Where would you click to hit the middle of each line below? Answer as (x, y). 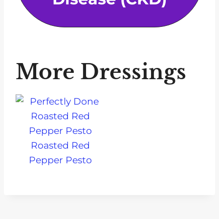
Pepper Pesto (61, 160)
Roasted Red (61, 145)
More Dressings (101, 72)
